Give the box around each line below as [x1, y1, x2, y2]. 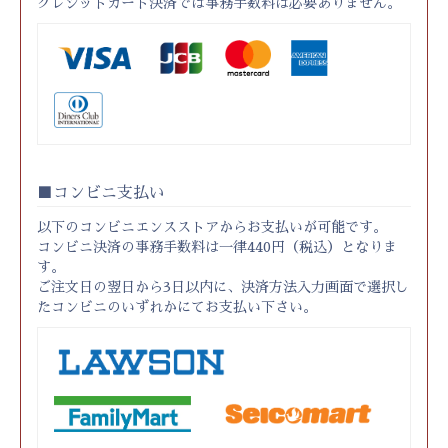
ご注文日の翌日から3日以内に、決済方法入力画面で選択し [37, 280, 409, 294]
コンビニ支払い [53, 185, 165, 201]
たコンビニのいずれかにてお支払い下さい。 [37, 300, 317, 314]
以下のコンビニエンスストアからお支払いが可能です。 [37, 220, 387, 234]
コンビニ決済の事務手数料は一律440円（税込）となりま [37, 240, 397, 254]
